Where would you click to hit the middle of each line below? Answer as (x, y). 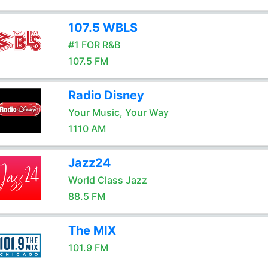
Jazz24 (89, 163)
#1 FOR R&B (94, 45)
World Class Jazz (107, 180)
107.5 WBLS (103, 28)
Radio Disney (106, 95)
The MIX (92, 230)
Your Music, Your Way (118, 112)
